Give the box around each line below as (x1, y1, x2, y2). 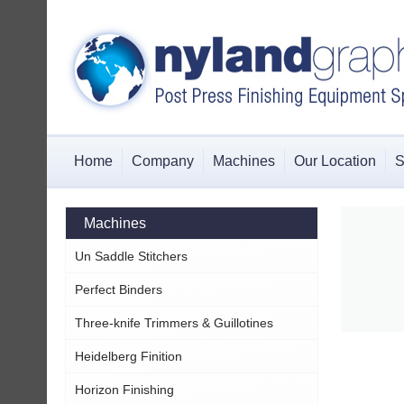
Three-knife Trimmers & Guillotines (75, 316, 273, 330)
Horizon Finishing (75, 382, 174, 397)
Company (132, 153, 194, 169)
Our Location (294, 153, 376, 169)
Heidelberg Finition (75, 349, 182, 363)
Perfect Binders (75, 282, 162, 297)
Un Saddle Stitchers (75, 249, 188, 263)
